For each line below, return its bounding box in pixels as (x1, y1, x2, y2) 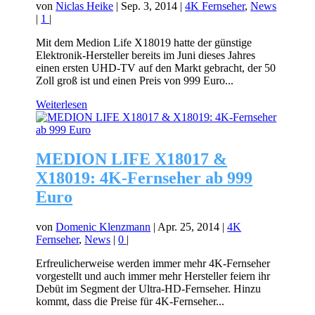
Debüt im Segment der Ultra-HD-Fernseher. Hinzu (36, 283, 262, 295)
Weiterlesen (36, 98, 88, 110)
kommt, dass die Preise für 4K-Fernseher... (36, 295, 225, 308)
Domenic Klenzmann (56, 221, 151, 233)
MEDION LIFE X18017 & (36, 150, 228, 169)
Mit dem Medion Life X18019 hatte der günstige (36, 36, 252, 49)
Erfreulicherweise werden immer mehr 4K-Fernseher (36, 257, 271, 270)
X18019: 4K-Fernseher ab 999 (36, 169, 253, 188)
